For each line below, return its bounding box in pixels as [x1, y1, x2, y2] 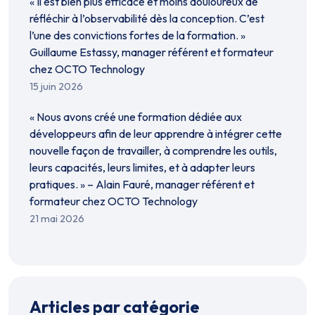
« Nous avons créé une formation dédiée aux [30, 110, 242, 124]
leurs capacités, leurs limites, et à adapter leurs [30, 160, 255, 174]
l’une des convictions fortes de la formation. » [30, 28, 245, 42]
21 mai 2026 [30, 212, 84, 225]
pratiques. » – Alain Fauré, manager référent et [30, 177, 255, 191]
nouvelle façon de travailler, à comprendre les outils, [30, 143, 277, 157]
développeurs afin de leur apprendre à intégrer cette [30, 127, 282, 141]
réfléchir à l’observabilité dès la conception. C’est [30, 11, 264, 25]
